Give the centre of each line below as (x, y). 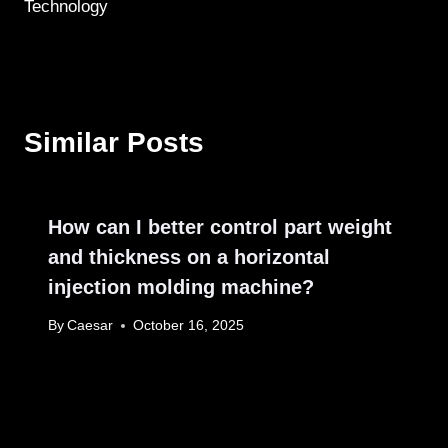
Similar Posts (114, 142)
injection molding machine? (181, 286)
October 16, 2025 (189, 326)
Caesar (90, 326)
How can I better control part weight (220, 226)
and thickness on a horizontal (189, 256)
